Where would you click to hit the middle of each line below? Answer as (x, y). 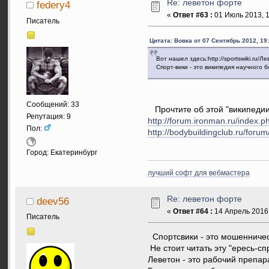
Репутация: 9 (49, 117)
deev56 (53, 201)
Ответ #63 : (193, 15)
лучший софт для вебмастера (198, 172)
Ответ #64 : (193, 211)
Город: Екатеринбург (62, 152)
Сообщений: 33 (53, 105)
